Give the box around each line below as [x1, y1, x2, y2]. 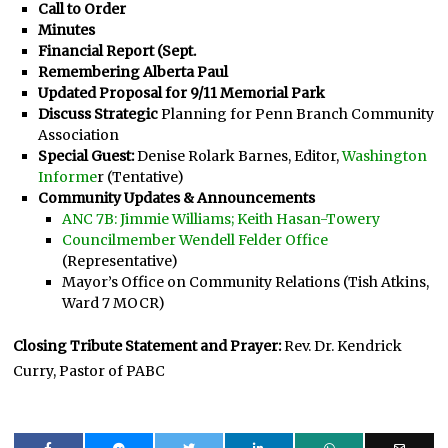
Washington [341, 146, 427, 165]
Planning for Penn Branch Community [157, 104, 434, 123]
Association [37, 125, 122, 144]
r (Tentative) [96, 167, 184, 186]
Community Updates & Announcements [37, 188, 318, 207]
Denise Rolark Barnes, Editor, [133, 146, 342, 165]
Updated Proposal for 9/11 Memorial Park [37, 83, 325, 102]
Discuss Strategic [37, 104, 158, 123]
